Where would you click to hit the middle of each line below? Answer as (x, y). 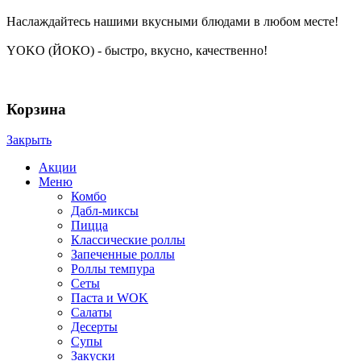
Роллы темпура (113, 269)
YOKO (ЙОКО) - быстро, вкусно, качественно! (137, 50)
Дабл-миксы (105, 211)
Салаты (91, 313)
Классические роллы (128, 240)
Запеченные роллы (123, 255)
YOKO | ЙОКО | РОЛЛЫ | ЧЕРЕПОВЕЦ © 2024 (140, 77)
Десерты (94, 327)
